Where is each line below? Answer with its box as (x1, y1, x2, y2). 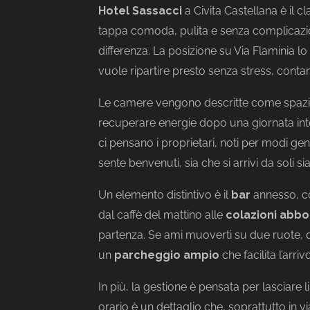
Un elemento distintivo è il (98, 188, 231, 201)
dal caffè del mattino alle (98, 208, 226, 221)
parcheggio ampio (114, 248, 219, 262)
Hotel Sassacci (98, 4, 182, 17)
